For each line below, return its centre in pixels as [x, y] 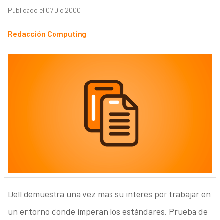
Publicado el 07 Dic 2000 [44, 10]
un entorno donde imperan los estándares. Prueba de [108, 211]
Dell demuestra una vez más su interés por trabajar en [109, 194]
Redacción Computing [47, 34]
